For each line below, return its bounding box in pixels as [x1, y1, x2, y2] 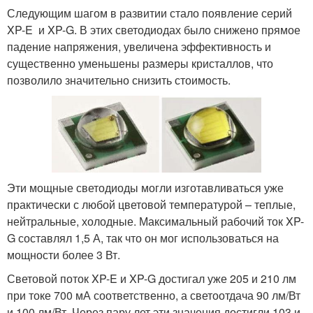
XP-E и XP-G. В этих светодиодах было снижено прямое [7, 21, 300, 38]
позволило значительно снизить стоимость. [7, 71, 231, 88]
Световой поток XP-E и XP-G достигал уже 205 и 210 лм [7, 270, 296, 286]
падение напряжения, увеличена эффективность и [7, 38, 271, 54]
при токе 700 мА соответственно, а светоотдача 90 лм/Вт [7, 286, 300, 303]
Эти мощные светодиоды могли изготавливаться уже [7, 179, 284, 196]
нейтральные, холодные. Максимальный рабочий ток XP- [7, 212, 304, 229]
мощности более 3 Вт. [7, 246, 120, 263]
